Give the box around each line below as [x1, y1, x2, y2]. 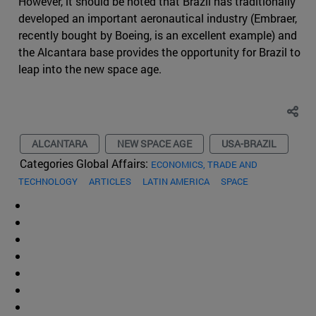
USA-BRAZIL [221, 137, 276, 151]
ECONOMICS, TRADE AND [151, 158, 257, 171]
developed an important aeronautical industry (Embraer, [18, 11, 297, 26]
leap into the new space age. [18, 61, 162, 77]
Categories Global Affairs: [20, 156, 151, 171]
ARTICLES [89, 175, 131, 188]
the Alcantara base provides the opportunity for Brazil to [18, 44, 300, 60]
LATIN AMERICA [142, 175, 209, 188]
